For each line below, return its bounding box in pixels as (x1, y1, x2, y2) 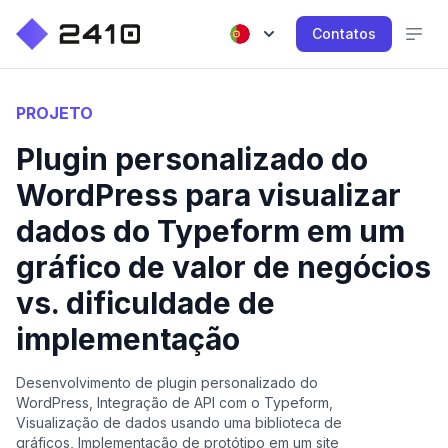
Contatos (312, 25, 376, 42)
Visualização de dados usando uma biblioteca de (16, 414, 342, 431)
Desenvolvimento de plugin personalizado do (16, 374, 318, 391)
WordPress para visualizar (16, 177, 401, 213)
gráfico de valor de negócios (16, 249, 431, 285)
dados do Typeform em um (16, 213, 405, 249)
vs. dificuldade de (16, 285, 275, 321)
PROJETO (16, 103, 93, 123)
